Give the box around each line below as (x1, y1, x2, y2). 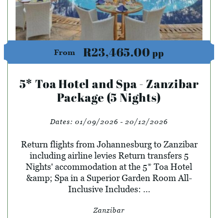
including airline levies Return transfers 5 (29, 150, 189, 161)
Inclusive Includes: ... (68, 183, 150, 194)
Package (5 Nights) (57, 89, 161, 105)
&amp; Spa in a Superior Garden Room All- (26, 172, 192, 183)
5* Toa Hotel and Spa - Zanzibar (19, 75, 199, 91)
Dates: (50, 117, 75, 126)
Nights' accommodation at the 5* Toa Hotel (26, 161, 192, 172)
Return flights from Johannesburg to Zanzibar (20, 139, 198, 149)
